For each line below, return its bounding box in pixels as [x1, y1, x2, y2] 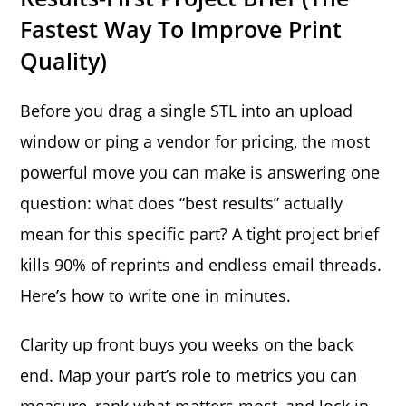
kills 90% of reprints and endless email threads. [20, 253, 382, 275]
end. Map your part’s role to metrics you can [20, 363, 358, 386]
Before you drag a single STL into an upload [20, 99, 353, 121]
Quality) [20, 44, 108, 76]
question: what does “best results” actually [20, 191, 343, 214]
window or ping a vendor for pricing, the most [20, 130, 371, 152]
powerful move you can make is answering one [20, 160, 381, 183]
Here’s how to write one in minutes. [20, 284, 292, 306]
